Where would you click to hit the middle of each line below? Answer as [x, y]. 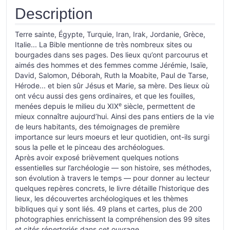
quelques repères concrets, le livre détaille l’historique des [112, 188]
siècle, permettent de [158, 106]
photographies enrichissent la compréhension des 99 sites [112, 219]
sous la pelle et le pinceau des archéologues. [90, 147]
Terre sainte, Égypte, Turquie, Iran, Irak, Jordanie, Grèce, [110, 34]
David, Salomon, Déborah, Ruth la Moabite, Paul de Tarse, [112, 75]
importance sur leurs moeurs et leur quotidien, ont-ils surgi [112, 137]
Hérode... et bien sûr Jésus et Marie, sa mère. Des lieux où [112, 85]
